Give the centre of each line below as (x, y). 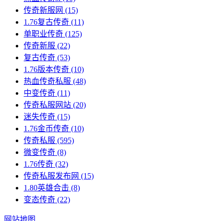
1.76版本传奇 (46, 69)
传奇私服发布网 (51, 176)
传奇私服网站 (47, 105)
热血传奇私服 (47, 81)
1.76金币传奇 (46, 128)
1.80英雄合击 (46, 187)
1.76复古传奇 (46, 22)
